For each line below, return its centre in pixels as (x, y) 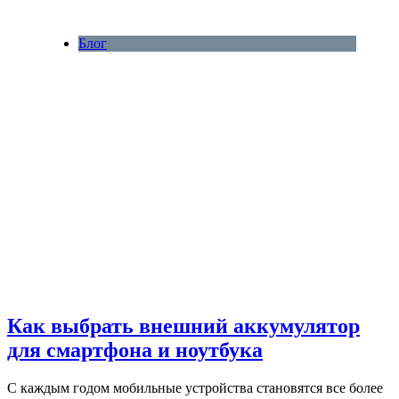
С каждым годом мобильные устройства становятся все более (195, 388)
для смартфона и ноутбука (135, 350)
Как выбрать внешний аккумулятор (183, 326)
